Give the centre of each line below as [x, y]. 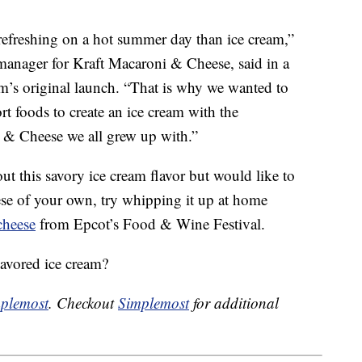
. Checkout [83, 303]
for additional [234, 303]
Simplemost [154, 303]
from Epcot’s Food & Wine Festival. [150, 224]
